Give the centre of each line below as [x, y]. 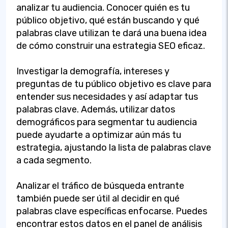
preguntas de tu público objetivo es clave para [114, 84]
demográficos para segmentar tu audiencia [107, 122]
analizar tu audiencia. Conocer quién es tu [103, 7]
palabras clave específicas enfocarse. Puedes [112, 211]
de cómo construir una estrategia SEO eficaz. [111, 46]
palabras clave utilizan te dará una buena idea [111, 33]
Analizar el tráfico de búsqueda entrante [100, 186]
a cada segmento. [54, 160]
